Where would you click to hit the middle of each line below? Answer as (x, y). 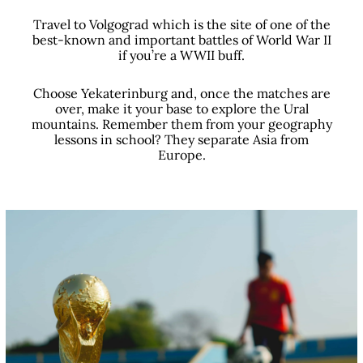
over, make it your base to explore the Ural (181, 109)
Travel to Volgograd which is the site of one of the (181, 25)
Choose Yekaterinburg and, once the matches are (181, 94)
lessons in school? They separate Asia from (181, 140)
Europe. (181, 155)
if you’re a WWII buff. (181, 56)
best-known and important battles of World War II (181, 40)
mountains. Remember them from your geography (181, 124)
